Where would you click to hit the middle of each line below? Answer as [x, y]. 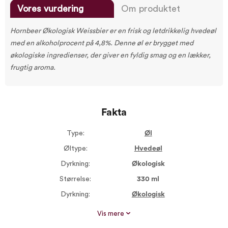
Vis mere [111, 214]
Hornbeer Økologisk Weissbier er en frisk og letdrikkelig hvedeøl [113, 31]
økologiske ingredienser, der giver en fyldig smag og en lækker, [110, 55]
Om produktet [151, 9]
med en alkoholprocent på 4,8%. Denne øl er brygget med [102, 43]
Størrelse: [76, 179]
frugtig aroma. [33, 68]
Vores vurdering [50, 9]
